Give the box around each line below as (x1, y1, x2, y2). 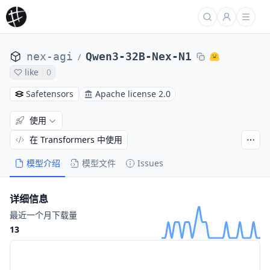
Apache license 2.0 (95, 88, 171, 99)
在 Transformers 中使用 (30, 134, 122, 145)
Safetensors (26, 88, 74, 99)
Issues (137, 157, 163, 169)
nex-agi (27, 50, 73, 63)
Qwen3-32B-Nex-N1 (86, 50, 192, 63)
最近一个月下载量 (10, 209, 77, 221)
